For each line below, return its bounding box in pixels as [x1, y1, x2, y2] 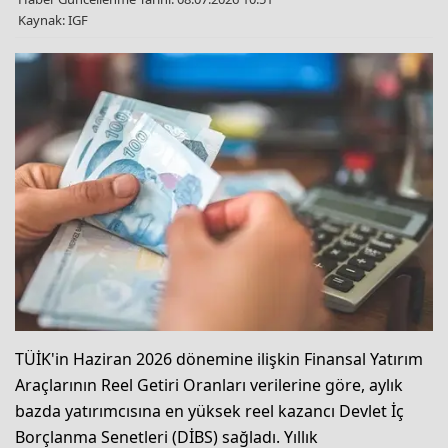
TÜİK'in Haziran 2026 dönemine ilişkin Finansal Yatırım [15, 348, 423, 371]
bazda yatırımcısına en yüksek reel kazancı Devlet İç [15, 400, 404, 423]
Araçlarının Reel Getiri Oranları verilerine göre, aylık [15, 374, 403, 397]
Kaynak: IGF [18, 10, 88, 29]
